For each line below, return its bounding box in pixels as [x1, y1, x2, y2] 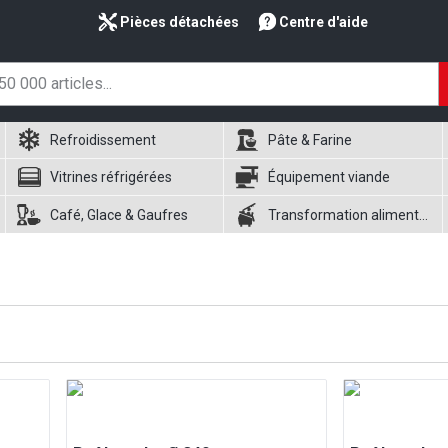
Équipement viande [268, 169, 391, 185]
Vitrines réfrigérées [49, 169, 172, 185]
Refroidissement [49, 132, 156, 148]
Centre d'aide [279, 14, 368, 30]
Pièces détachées [120, 14, 239, 30]
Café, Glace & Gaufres [49, 206, 188, 223]
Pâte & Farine [268, 132, 353, 148]
